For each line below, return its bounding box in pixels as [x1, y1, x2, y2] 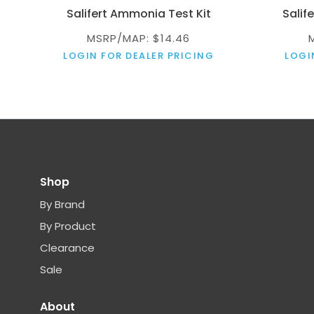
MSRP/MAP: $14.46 [87, 30, 191, 46]
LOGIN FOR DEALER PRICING [63, 48, 214, 62]
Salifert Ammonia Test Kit [66, 5, 211, 22]
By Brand [40, 196, 85, 212]
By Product [40, 218, 96, 233]
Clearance [40, 240, 95, 255]
